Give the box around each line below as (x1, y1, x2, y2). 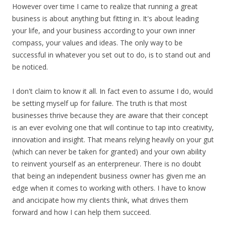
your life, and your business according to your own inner (12, 26, 195, 35)
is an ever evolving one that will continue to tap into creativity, (12, 123, 214, 132)
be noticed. (12, 62, 48, 72)
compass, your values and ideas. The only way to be (12, 38, 183, 47)
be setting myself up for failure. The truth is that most (12, 98, 187, 108)
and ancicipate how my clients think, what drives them (12, 195, 188, 205)
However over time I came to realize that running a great (12, 2, 198, 11)
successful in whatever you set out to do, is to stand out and (12, 50, 210, 60)
